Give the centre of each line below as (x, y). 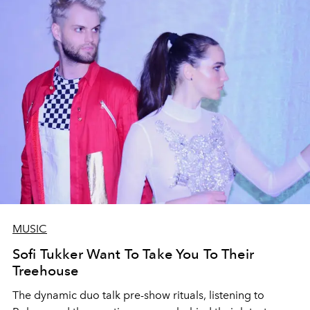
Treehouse (46, 271)
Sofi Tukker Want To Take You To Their (133, 254)
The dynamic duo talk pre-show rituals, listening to (138, 295)
